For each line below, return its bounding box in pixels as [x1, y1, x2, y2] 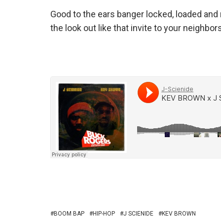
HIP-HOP [93, 210, 115, 217]
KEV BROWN [162, 210, 196, 217]
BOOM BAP [54, 210, 84, 217]
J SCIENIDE [123, 210, 153, 217]
